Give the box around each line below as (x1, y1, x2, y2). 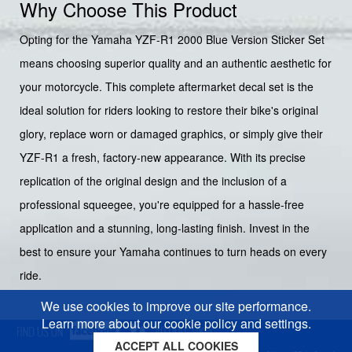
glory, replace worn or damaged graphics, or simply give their (20, 126, 323, 142)
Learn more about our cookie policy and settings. (41, 314, 311, 332)
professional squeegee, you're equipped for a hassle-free (20, 196, 304, 213)
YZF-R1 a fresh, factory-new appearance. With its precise (20, 149, 306, 166)
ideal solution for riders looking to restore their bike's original (20, 102, 318, 119)
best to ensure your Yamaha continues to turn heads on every (20, 244, 327, 260)
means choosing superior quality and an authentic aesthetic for (20, 55, 332, 71)
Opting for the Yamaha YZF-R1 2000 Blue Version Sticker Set (20, 31, 324, 48)
